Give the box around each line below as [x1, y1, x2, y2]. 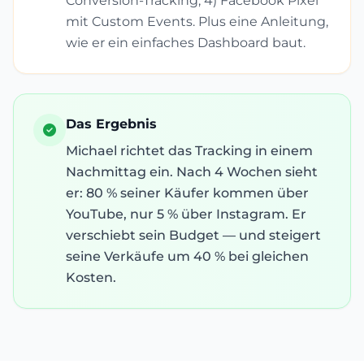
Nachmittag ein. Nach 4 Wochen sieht [66, 164, 318, 180]
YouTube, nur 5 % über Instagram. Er [66, 206, 306, 222]
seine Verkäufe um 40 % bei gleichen [66, 249, 309, 264]
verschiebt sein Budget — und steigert [66, 227, 321, 243]
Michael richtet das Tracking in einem [66, 143, 313, 158]
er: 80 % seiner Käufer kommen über [66, 185, 309, 201]
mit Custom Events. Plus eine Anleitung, [66, 14, 328, 29]
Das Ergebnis [66, 116, 157, 132]
